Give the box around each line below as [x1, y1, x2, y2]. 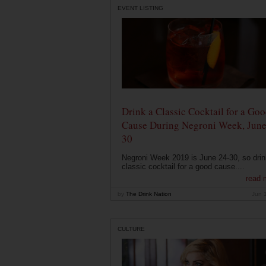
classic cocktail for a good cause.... [121, 162, 245, 172]
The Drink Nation [124, 191, 172, 198]
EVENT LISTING [118, 4, 163, 11]
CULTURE [118, 225, 145, 232]
